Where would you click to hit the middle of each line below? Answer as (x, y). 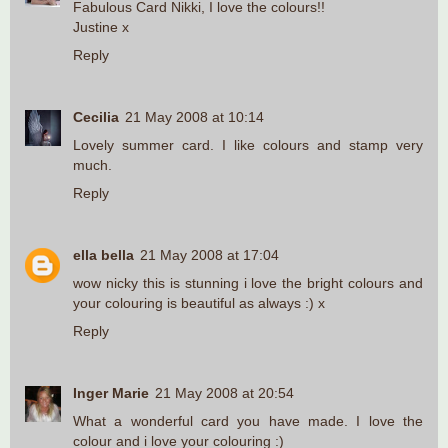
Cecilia (96, 117)
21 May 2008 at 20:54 (224, 393)
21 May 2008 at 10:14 (194, 117)
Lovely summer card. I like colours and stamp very (248, 145)
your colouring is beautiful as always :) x (199, 303)
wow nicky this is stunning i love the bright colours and (248, 283)
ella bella (103, 255)
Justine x (101, 27)
